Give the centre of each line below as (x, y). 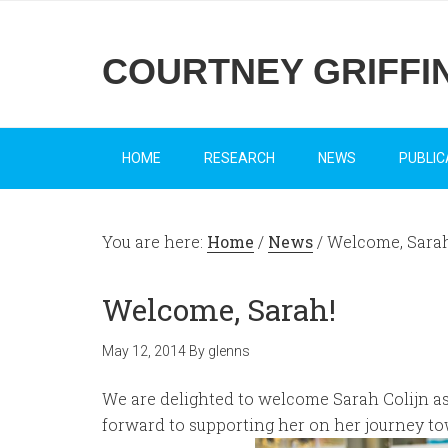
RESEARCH (239, 158)
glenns (229, 351)
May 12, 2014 (144, 351)
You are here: (154, 241)
